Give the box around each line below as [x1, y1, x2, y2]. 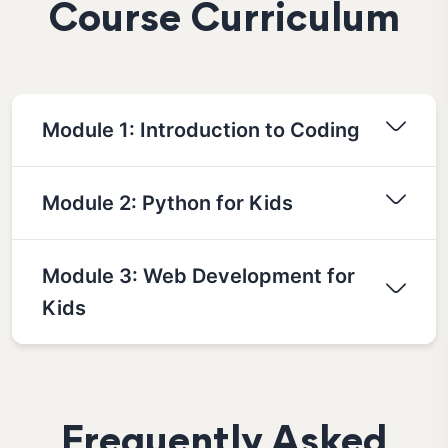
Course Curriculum [48, 3, 400, 40]
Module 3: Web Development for [42, 263, 355, 288]
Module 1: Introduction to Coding [42, 117, 360, 142]
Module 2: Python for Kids [42, 190, 293, 215]
